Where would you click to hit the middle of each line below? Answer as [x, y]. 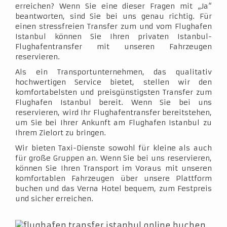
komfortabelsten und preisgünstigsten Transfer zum [113, 92]
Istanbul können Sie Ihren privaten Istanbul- [113, 36]
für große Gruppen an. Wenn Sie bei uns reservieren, [113, 158]
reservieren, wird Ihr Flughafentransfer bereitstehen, [113, 112]
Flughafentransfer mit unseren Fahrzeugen [113, 47]
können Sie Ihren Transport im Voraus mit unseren [113, 168]
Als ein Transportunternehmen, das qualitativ [113, 72]
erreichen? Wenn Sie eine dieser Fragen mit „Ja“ [113, 6]
